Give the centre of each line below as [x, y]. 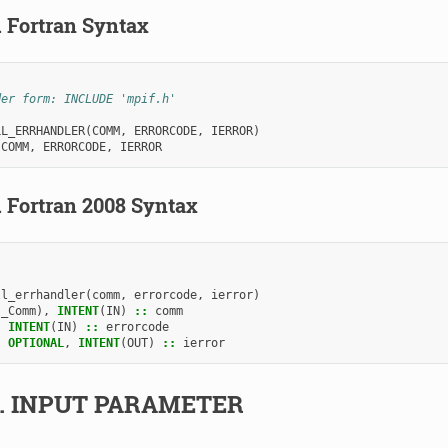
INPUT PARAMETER [127, 403]
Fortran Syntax [77, 24]
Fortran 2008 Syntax [102, 204]
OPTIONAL [35, 342]
